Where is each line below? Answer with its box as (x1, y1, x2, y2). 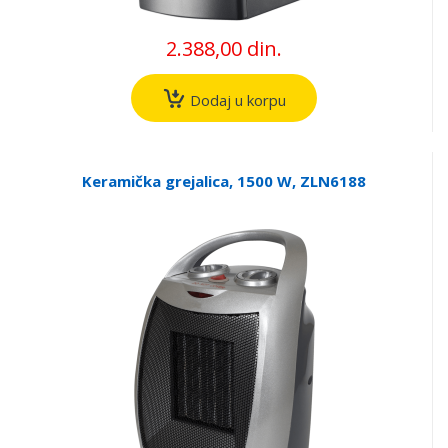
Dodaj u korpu (185, 89, 286, 110)
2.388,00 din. (165, 34, 282, 62)
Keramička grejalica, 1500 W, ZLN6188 (81, 171, 366, 192)
